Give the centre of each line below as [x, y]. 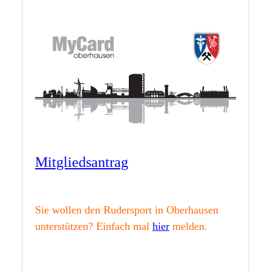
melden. [188, 227]
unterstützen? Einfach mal [93, 227]
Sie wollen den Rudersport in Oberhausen [126, 210]
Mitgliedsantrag [81, 162]
